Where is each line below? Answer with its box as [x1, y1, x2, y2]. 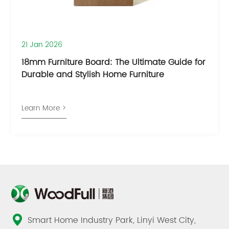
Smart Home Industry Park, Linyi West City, [28, 214, 196, 227]
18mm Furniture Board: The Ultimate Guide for [21, 56, 206, 70]
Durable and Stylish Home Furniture [21, 68, 165, 82]
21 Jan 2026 [21, 39, 63, 51]
